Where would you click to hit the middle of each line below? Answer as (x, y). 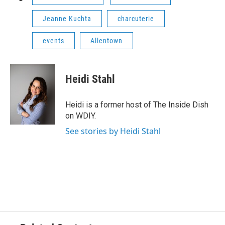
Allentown (106, 41)
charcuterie (136, 19)
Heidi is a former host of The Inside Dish (137, 105)
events (53, 41)
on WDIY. (81, 116)
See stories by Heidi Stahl (113, 131)
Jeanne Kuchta (67, 19)
